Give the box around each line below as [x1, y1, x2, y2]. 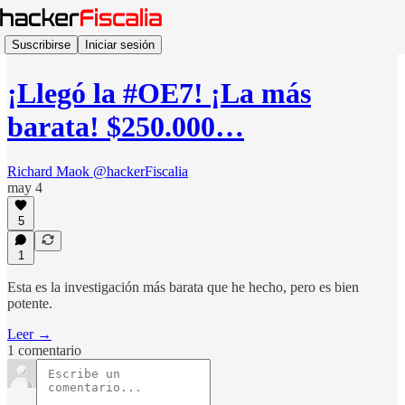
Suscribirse [12, 37, 71, 52]
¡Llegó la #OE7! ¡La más [7, 77, 311, 110]
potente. [7, 296, 52, 311]
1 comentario [7, 343, 81, 358]
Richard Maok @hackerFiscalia [7, 163, 188, 179]
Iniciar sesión [85, 37, 155, 52]
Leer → [7, 326, 52, 342]
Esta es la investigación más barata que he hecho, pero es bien [7, 279, 359, 295]
